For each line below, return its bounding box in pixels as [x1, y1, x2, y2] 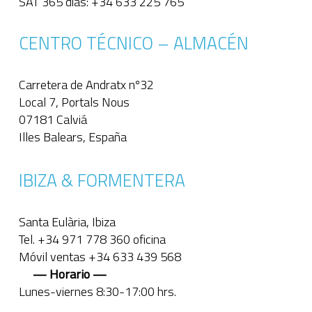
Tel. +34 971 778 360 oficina [18, 229, 166, 249]
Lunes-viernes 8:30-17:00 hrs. [18, 281, 176, 301]
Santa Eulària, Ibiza [18, 212, 116, 231]
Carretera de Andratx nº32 [18, 75, 154, 94]
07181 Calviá [18, 109, 87, 129]
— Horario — [18, 264, 107, 283]
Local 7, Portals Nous [18, 92, 130, 111]
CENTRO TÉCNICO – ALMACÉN [18, 29, 249, 56]
